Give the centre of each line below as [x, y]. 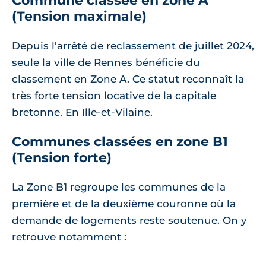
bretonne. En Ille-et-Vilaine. [82, 113]
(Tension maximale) [79, 17]
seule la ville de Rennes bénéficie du [106, 63]
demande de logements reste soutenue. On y [129, 221]
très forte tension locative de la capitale [114, 96]
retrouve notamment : [69, 237]
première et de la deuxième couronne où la [124, 204]
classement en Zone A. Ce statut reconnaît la [128, 79]
